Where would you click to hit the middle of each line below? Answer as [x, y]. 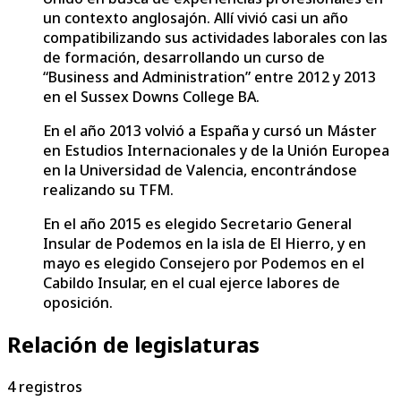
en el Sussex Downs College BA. [151, 96]
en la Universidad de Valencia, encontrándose [200, 170]
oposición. [78, 302]
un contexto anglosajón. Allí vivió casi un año [196, 17]
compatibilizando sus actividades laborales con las [215, 37]
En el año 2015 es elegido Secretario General [197, 223]
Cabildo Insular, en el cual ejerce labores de [192, 282]
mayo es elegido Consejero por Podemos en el [204, 263]
